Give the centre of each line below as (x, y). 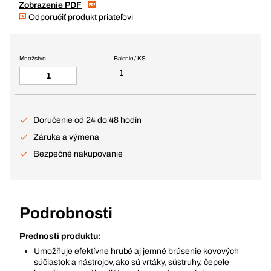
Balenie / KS (129, 58)
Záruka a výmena (66, 137)
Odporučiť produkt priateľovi (80, 17)
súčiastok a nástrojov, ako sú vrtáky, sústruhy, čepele (132, 262)
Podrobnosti (66, 213)
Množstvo (33, 58)
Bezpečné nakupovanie (78, 154)
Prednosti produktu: (60, 236)
